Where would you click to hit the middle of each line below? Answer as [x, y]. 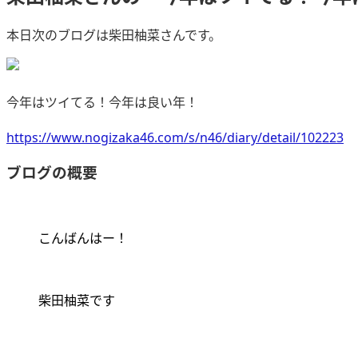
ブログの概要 [52, 173]
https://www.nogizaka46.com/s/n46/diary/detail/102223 [175, 137]
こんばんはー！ [83, 239]
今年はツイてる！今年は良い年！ [102, 102]
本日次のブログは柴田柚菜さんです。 [114, 35]
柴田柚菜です [77, 301]
